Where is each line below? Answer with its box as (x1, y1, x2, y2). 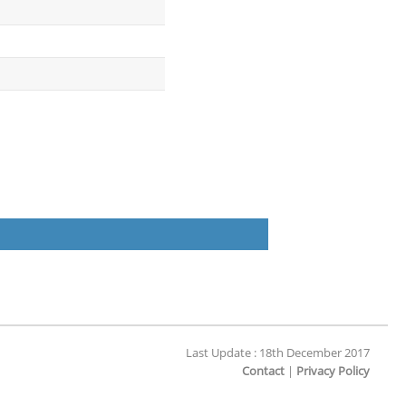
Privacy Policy (296, 364, 370, 378)
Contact (242, 364, 285, 378)
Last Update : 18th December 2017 (186, 346, 370, 360)
